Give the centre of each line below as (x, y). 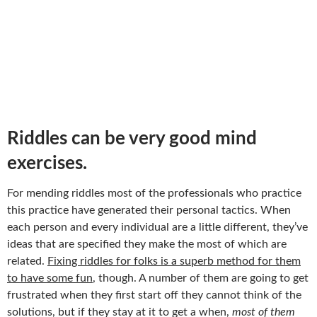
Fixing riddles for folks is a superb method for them (174, 261)
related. (27, 261)
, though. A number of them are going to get (201, 278)
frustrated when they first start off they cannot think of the (154, 295)
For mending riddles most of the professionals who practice (154, 193)
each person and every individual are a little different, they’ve (157, 227)
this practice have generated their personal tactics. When (149, 210)
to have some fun (50, 278)
